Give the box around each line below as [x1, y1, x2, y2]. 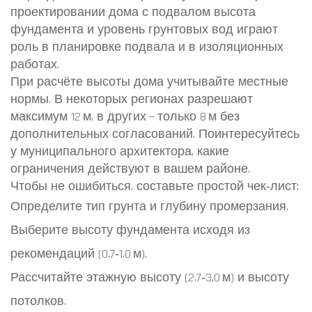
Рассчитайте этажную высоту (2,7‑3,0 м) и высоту [10, 270, 289, 286]
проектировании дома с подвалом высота [10, 4, 256, 20]
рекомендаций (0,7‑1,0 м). [10, 246, 147, 262]
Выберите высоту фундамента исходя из [10, 222, 250, 238]
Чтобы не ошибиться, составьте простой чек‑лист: [10, 178, 299, 194]
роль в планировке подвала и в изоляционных [10, 39, 283, 55]
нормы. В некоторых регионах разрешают [10, 91, 253, 107]
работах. [10, 56, 59, 72]
